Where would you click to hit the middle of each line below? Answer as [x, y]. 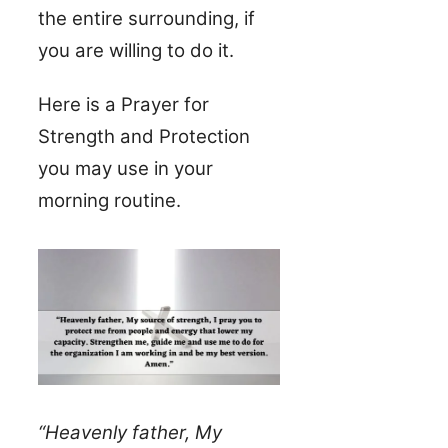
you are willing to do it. [136, 51]
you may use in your [125, 169]
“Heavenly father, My [130, 433]
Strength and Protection [144, 137]
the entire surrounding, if [146, 19]
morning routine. [109, 201]
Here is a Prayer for [123, 105]
